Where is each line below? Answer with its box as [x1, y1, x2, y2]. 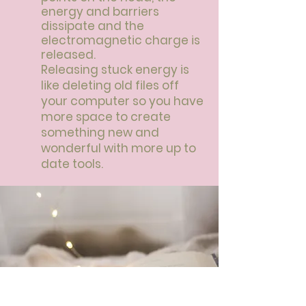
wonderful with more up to [41, 140, 196, 156]
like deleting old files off [41, 77, 179, 94]
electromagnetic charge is [41, 32, 200, 48]
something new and [41, 124, 159, 141]
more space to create [41, 109, 171, 125]
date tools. [41, 156, 103, 172]
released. [41, 46, 98, 63]
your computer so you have [41, 93, 204, 109]
